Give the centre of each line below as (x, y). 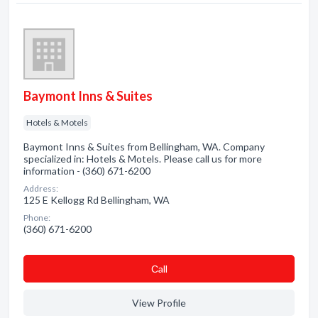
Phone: (37, 218)
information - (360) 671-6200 (87, 171)
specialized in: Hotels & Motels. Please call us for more (143, 159)
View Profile (159, 303)
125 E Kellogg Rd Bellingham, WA (97, 200)
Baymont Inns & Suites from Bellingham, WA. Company (144, 147)
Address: (41, 188)
